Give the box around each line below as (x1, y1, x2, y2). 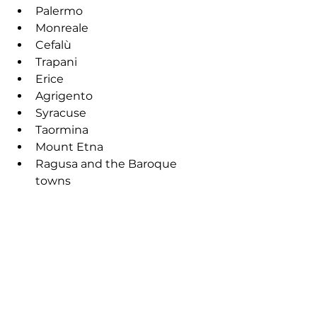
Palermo (35, 4, 83, 18)
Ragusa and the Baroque (35, 156, 180, 171)
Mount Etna (35, 139, 103, 154)
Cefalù (35, 38, 71, 52)
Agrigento (35, 88, 93, 103)
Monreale (35, 21, 88, 35)
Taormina (35, 122, 88, 137)
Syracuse (35, 105, 86, 120)
